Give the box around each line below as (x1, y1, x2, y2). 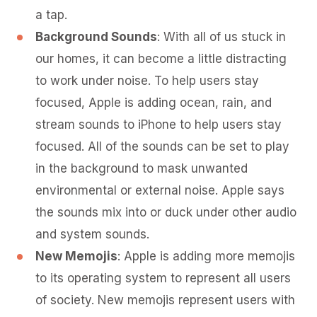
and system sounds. (35, 227, 149, 241)
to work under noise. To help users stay (35, 74, 259, 88)
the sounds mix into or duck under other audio (35, 205, 296, 219)
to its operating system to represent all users (35, 271, 291, 285)
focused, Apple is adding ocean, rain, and (35, 96, 272, 110)
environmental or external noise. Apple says (35, 183, 284, 197)
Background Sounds (35, 30, 157, 44)
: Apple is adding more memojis (117, 249, 295, 263)
